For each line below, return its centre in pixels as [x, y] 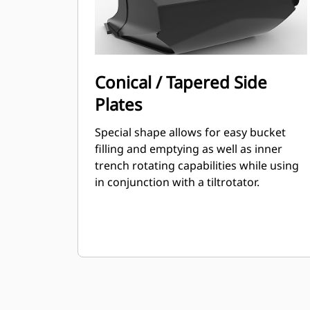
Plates [119, 104]
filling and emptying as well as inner [189, 149]
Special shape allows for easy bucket [190, 132]
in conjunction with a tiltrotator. [177, 182]
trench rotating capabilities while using [197, 165]
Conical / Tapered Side [181, 82]
